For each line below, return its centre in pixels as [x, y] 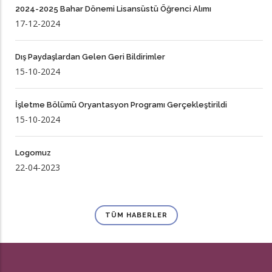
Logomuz [33, 153]
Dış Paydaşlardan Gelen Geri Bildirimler [90, 57]
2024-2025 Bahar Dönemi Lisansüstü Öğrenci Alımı [113, 9]
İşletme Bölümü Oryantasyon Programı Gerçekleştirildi [121, 105]
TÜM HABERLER [136, 215]
